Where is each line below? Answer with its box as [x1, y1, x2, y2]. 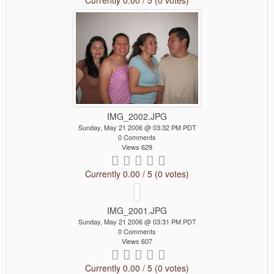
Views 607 [122, 235, 152, 246]
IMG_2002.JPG [107, 109, 167, 122]
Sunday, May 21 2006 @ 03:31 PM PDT [78, 216, 196, 226]
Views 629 [122, 141, 152, 152]
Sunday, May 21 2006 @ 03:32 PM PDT [78, 122, 196, 132]
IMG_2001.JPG [107, 204, 167, 217]
